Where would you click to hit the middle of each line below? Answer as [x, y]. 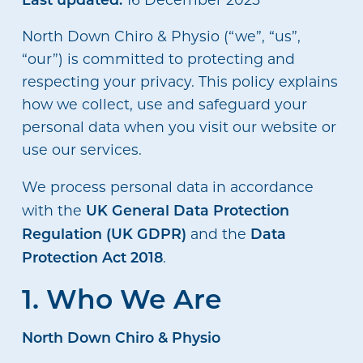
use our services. [81, 150]
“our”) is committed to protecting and [158, 59]
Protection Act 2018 [92, 257]
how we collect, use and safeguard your [164, 105]
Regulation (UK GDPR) [104, 233]
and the [218, 234]
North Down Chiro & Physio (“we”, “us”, [161, 36]
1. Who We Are [122, 298]
